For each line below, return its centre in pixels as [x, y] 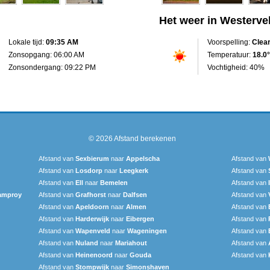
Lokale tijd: [27, 42]
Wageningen [147, 231]
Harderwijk [92, 218]
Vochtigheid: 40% [236, 67]
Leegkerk [134, 170]
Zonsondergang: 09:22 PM [52, 67]
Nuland [87, 243]
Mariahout [131, 243]
